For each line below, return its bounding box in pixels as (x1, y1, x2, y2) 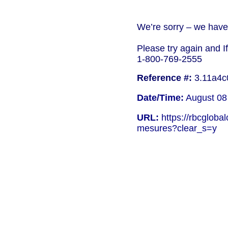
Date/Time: (136, 93, 184, 103)
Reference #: (136, 73, 192, 83)
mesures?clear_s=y (136, 123, 217, 133)
